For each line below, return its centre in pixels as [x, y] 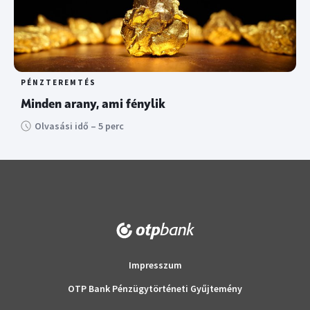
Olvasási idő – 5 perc [80, 126]
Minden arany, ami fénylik [93, 105]
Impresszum [155, 265]
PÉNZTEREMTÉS [58, 83]
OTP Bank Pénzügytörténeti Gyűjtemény [155, 289]
